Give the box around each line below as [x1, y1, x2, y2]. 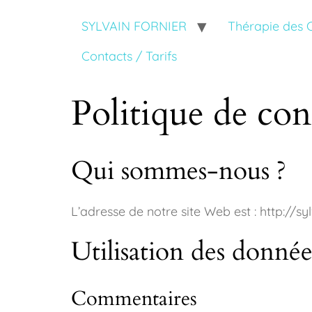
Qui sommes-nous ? [71, 153, 286, 188]
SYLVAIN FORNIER [81, 18, 187, 34]
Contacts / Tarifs [81, 48, 177, 64]
